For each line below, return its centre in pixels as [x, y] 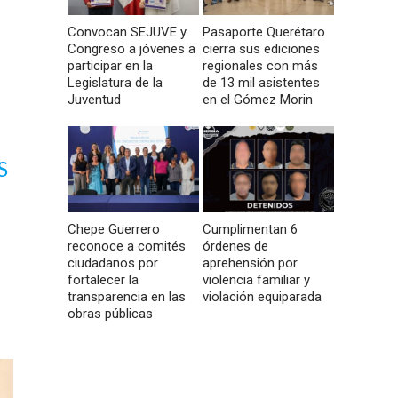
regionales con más [261, 66]
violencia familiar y [257, 280]
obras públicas [110, 314]
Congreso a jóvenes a [131, 49]
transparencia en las [127, 297]
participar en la [110, 66]
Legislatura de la [115, 83]
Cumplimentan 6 [251, 230]
